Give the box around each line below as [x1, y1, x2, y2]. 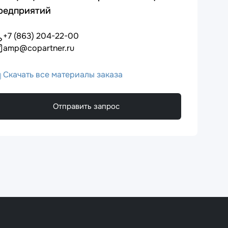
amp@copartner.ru [3, 42, 74, 53]
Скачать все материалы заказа [3, 69, 123, 80]
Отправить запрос [52, 101, 120, 111]
